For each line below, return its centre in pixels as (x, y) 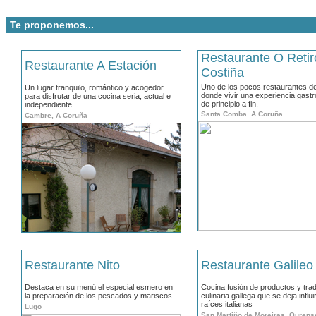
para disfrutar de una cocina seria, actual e (98, 96)
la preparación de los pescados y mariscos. (99, 296)
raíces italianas (227, 304)
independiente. (49, 104)
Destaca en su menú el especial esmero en (99, 287)
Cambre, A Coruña (56, 115)
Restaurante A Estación (91, 66)
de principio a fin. (230, 104)
